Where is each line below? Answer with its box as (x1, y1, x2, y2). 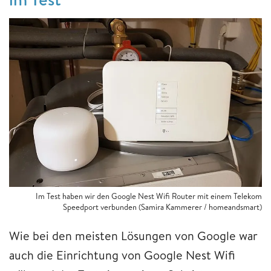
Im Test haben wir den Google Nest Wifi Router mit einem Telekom (36, 191, 262, 202)
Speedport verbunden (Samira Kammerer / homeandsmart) (63, 201, 262, 213)
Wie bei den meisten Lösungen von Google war (9, 227, 258, 244)
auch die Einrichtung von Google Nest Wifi (9, 247, 235, 264)
